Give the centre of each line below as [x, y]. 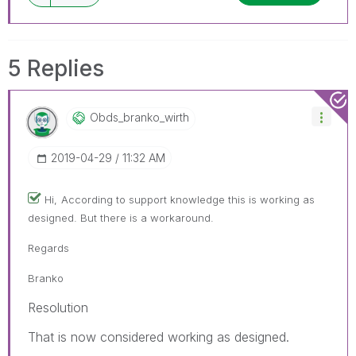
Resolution [58, 307]
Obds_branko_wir [135, 117]
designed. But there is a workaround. [121, 217]
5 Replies [56, 68]
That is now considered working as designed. [159, 337]
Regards [48, 248]
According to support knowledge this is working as [188, 199]
